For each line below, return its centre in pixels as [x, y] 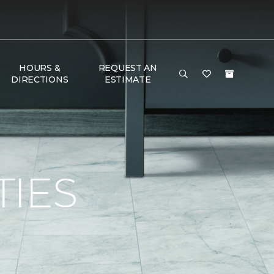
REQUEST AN [128, 68]
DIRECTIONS [40, 80]
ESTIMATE [128, 80]
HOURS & [40, 68]
